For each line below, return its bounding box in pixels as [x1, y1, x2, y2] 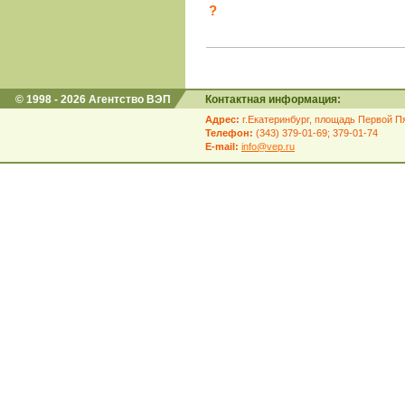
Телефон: [205, 127, 253, 138]
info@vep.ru [241, 141, 295, 152]
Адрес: [205, 114, 240, 125]
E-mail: [205, 141, 239, 152]
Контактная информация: [205, 93, 341, 106]
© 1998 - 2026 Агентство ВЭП [15, 93, 171, 106]
